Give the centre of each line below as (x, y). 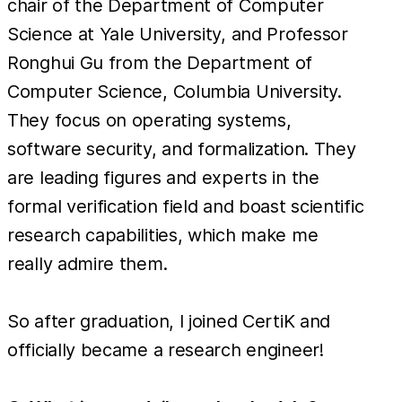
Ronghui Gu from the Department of (160, 62)
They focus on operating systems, (149, 120)
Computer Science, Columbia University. (175, 91)
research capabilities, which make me (163, 235)
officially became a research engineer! (166, 350)
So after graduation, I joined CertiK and (169, 321)
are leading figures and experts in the (163, 177)
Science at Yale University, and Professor (178, 34)
